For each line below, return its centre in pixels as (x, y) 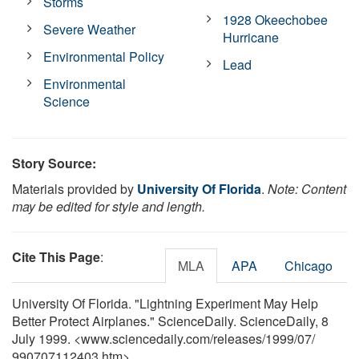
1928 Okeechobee (276, 19)
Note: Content (307, 188)
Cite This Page (56, 256)
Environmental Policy (104, 56)
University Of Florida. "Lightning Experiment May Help (165, 303)
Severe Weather (90, 29)
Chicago (309, 265)
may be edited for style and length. (109, 206)
